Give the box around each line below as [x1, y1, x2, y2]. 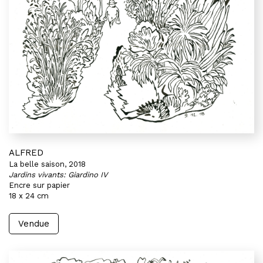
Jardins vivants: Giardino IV [9, 170, 107, 179]
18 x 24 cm [9, 191, 49, 200]
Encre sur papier [9, 181, 70, 190]
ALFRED [9, 147, 43, 158]
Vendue [18, 218, 49, 229]
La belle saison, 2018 [9, 160, 86, 168]
